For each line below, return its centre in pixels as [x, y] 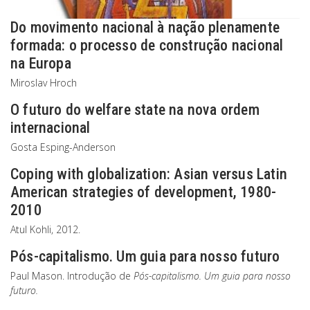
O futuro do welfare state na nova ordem [135, 110]
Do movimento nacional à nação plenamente [145, 27]
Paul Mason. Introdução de [72, 276]
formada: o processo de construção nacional [147, 45]
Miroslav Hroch [44, 83]
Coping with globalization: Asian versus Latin [149, 174]
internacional [51, 128]
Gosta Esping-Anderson [63, 147]
